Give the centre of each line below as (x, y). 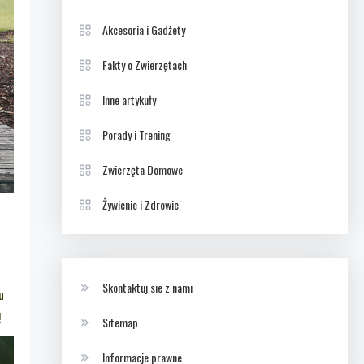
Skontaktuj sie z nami (147, 287)
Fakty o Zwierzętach (144, 65)
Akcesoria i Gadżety (143, 30)
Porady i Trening (136, 134)
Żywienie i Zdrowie (140, 204)
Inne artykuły (129, 100)
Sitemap (120, 322)
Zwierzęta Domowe (142, 169)
